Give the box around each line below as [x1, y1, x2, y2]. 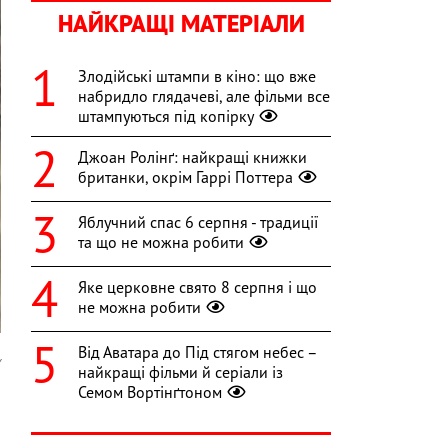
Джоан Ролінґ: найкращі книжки [78, 147, 307, 168]
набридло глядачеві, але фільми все [78, 86, 330, 107]
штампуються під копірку [78, 106, 254, 127]
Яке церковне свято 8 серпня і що [78, 277, 317, 298]
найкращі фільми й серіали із [78, 362, 283, 383]
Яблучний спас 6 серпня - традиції [78, 212, 318, 233]
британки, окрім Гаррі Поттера [78, 167, 293, 188]
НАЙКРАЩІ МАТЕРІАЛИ [57, 8, 305, 40]
